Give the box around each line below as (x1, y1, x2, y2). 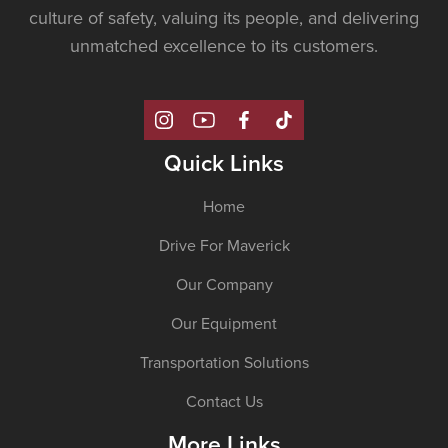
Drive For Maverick (158, 234, 290, 257)
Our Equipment (171, 312, 277, 335)
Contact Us (185, 390, 263, 413)
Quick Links (164, 146, 284, 180)
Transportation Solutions (139, 351, 309, 374)
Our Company (175, 273, 273, 296)
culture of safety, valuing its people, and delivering (29, 5, 419, 31)
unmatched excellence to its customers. (70, 33, 378, 59)
